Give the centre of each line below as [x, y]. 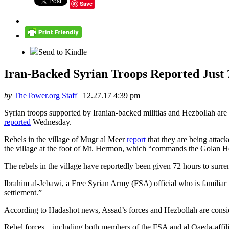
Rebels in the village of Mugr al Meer [65, 140]
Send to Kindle [63, 52]
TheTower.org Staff [47, 96]
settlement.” [23, 193]
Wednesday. [51, 122]
